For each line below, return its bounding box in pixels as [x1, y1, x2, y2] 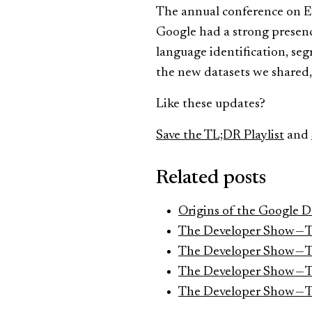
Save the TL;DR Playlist [156, 129, 284, 142]
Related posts [156, 169, 266, 189]
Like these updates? [156, 97, 265, 111]
